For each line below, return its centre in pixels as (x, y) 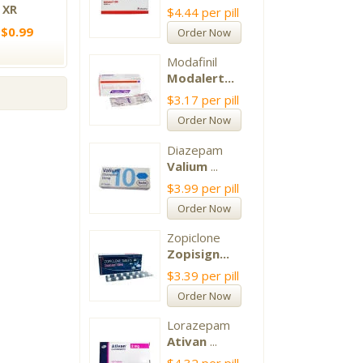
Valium (188, 166)
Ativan (187, 342)
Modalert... (201, 78)
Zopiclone (194, 237)
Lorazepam (199, 325)
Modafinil (192, 62)
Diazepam (195, 149)
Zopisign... (199, 253)
